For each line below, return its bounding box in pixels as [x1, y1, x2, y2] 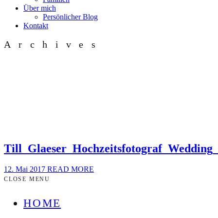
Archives [4, 39, 104, 50]
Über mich [23, 4, 56, 12]
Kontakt [23, 21, 48, 30]
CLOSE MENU [4, 176, 50, 183]
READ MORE [47, 165, 94, 174]
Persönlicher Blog [43, 13, 98, 21]
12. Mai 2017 [4, 165, 47, 174]
